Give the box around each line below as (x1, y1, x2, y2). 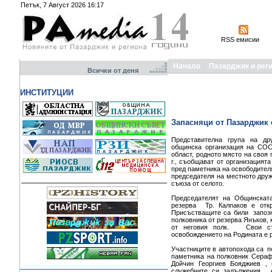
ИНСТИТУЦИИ (20, 88, 73, 97)
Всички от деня (87, 67, 148, 74)
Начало (173, 62, 200, 70)
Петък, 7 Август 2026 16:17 (21, 1, 104, 8)
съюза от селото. (171, 180, 226, 187)
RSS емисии (221, 36, 259, 43)
